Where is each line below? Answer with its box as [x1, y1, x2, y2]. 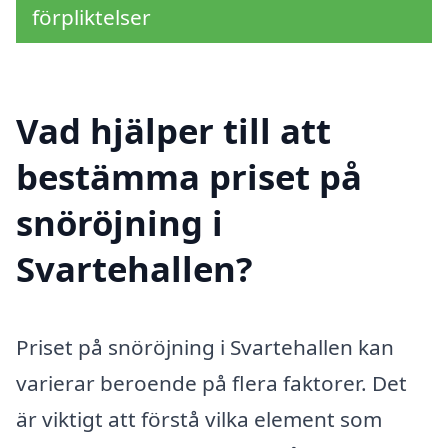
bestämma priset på [16, 152, 362, 200]
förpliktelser [32, 3, 151, 32]
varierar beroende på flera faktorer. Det [16, 368, 407, 397]
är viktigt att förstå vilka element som [16, 404, 382, 433]
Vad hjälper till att [16, 106, 331, 154]
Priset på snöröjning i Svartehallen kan [16, 332, 394, 361]
